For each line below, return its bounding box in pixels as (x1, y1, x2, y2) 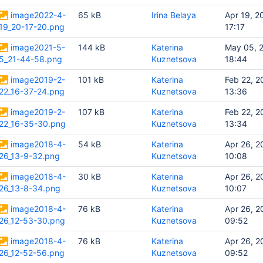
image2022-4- (11, 10, 66, 20)
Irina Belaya (151, 10, 196, 20)
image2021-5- (11, 42, 65, 52)
